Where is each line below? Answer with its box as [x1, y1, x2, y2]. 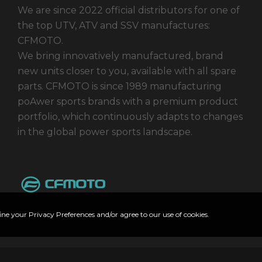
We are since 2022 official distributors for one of [18, 5, 240, 16]
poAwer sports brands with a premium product [18, 96, 238, 107]
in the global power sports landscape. [18, 126, 192, 137]
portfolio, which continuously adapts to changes [18, 111, 243, 122]
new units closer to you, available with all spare [18, 65, 236, 77]
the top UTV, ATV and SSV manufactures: [18, 20, 210, 31]
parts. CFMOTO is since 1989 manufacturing [18, 81, 222, 92]
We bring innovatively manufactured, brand [18, 50, 223, 61]
